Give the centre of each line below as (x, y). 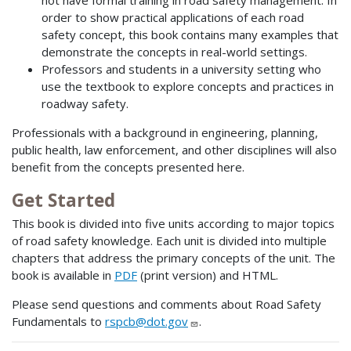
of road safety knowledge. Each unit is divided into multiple (169, 241)
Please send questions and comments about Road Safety (166, 304)
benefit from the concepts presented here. (128, 166)
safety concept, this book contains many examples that (190, 34)
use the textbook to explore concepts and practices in (187, 86)
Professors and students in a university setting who (181, 69)
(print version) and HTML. (208, 275)
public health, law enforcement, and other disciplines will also (174, 149)
